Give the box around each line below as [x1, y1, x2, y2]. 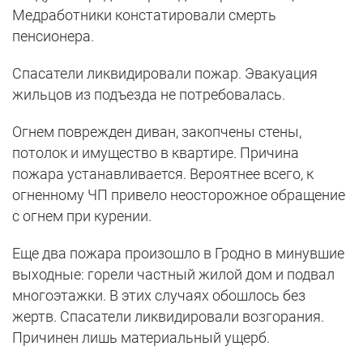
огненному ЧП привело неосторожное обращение [12, 186, 345, 203]
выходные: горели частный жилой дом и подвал [12, 265, 335, 283]
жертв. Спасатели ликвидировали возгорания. [12, 307, 324, 325]
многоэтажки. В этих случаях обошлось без [12, 286, 305, 304]
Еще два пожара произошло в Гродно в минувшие [12, 244, 344, 262]
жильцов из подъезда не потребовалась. [12, 85, 285, 103]
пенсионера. [12, 27, 94, 45]
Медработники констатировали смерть [12, 6, 276, 23]
